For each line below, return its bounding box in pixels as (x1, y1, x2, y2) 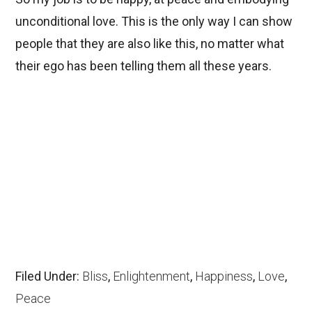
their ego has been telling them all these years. (15, 58, 272, 73)
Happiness (195, 268, 253, 283)
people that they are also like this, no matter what (15, 36, 285, 51)
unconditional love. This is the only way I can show (15, 13, 293, 29)
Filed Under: (15, 268, 83, 283)
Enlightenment (113, 268, 191, 283)
